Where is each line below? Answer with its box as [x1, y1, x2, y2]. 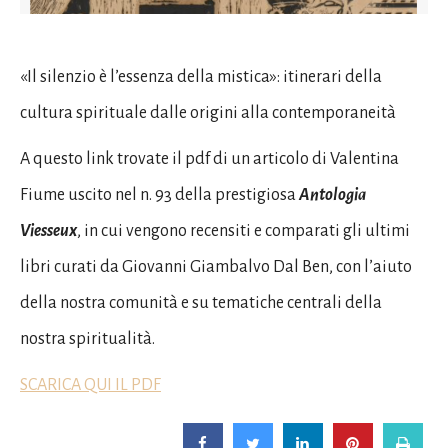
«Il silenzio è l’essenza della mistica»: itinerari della [20, 68, 382, 86]
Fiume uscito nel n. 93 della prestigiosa [20, 186, 299, 204]
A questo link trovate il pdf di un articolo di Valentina [20, 150, 399, 168]
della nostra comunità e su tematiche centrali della [20, 294, 382, 312]
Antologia [299, 186, 366, 204]
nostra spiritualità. [20, 330, 155, 348]
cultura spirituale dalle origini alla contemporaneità [20, 104, 396, 122]
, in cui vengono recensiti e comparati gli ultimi [77, 222, 410, 240]
